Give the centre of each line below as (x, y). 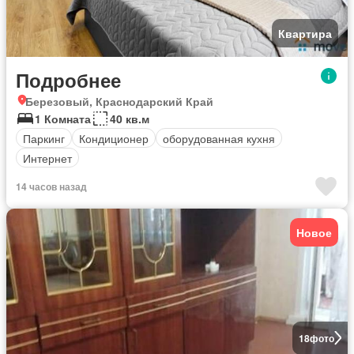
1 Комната (63, 119)
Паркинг (44, 138)
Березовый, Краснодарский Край (119, 102)
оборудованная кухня (219, 138)
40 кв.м (130, 119)
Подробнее (68, 80)
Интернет (47, 158)
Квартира (305, 34)
